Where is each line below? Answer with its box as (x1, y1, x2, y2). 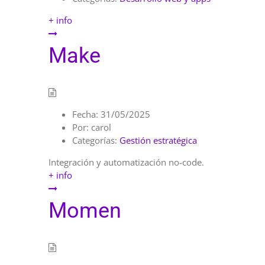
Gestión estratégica (119, 134, 197, 147)
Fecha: (72, 108, 98, 121)
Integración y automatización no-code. (49, 156, 204, 169)
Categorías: (72, 134, 117, 147)
